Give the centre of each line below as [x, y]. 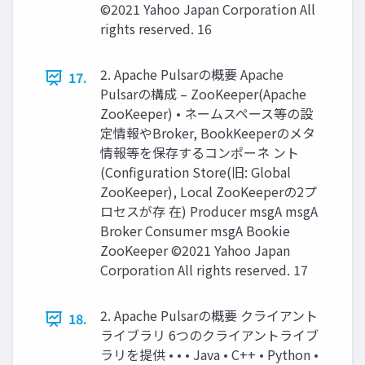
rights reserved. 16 [156, 29]
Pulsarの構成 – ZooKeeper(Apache [203, 94]
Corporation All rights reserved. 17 [204, 270]
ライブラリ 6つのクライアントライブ [209, 335]
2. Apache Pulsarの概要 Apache [192, 75]
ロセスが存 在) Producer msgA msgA [209, 211]
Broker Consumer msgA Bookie [195, 231]
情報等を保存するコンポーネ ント [200, 153]
